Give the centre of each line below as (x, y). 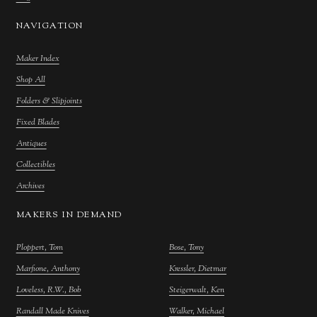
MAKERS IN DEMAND (69, 215)
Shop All (30, 80)
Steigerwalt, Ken (197, 290)
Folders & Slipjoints (49, 101)
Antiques (31, 143)
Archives (30, 186)
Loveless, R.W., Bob (48, 290)
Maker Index (38, 58)
